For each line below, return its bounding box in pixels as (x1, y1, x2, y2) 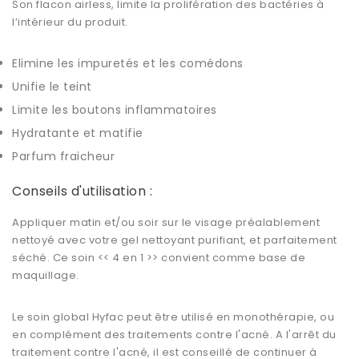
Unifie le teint (12, 79, 92, 95)
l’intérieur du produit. (12, 14, 128, 30)
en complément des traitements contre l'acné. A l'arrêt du (12, 327, 337, 343)
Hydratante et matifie (12, 125, 143, 142)
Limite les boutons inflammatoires (12, 102, 217, 119)
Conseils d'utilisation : (12, 182, 152, 201)
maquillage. (12, 268, 79, 284)
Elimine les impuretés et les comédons (12, 55, 244, 72)
